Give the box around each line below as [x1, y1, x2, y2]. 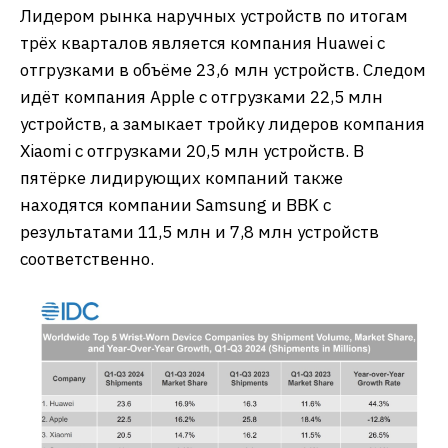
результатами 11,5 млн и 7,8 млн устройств [20, 221, 379, 243]
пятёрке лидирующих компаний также [20, 167, 343, 189]
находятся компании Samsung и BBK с [20, 194, 331, 216]
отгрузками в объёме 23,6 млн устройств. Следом [20, 59, 426, 81]
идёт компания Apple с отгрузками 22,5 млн [20, 86, 383, 108]
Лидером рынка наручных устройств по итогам [20, 5, 408, 27]
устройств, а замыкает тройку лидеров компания [20, 113, 425, 135]
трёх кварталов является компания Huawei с [20, 32, 385, 54]
